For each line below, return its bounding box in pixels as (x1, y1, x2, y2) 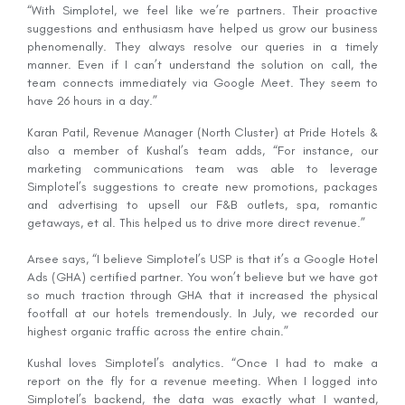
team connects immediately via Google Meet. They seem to (27, 74, 378, 90)
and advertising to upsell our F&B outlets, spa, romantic (27, 196, 378, 212)
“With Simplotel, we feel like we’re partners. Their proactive (27, 2, 378, 18)
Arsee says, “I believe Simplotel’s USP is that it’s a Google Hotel (27, 250, 378, 267)
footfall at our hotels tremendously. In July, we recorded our (27, 305, 378, 321)
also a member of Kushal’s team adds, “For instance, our (27, 142, 378, 158)
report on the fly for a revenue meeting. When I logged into (27, 372, 378, 389)
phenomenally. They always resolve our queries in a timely (27, 38, 378, 54)
